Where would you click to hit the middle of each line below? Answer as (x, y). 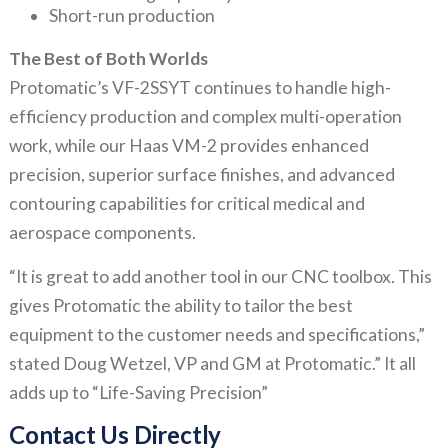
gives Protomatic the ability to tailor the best (180, 306)
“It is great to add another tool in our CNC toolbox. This (220, 277)
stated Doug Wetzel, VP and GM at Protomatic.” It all (212, 364)
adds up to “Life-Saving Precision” (138, 393)
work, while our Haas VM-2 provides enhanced (188, 146)
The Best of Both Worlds (108, 59)
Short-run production (131, 15)
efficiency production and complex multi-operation (205, 117)
